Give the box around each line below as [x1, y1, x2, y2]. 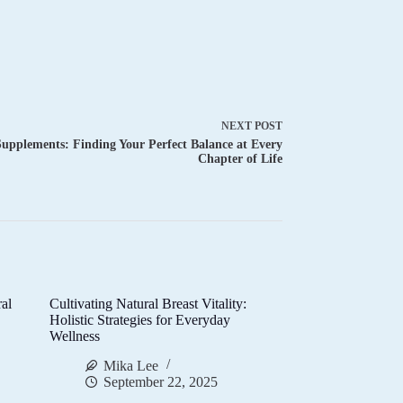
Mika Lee [103, 357, 159, 373]
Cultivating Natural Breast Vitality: [49, 296, 247, 312]
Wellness [49, 328, 101, 345]
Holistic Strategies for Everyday [49, 312, 231, 328]
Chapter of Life [197, 152, 282, 166]
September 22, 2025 [103, 373, 219, 390]
